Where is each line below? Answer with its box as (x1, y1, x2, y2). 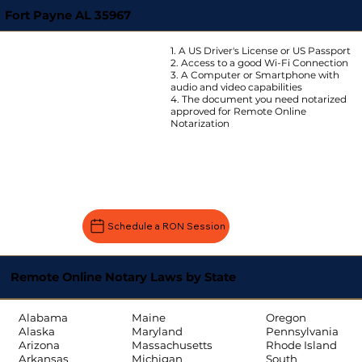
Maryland (131, 325, 183, 339)
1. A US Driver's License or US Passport (170, 44, 351, 57)
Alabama (18, 311, 68, 325)
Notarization (170, 117, 229, 130)
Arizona (18, 339, 60, 352)
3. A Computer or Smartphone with (170, 69, 339, 82)
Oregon (265, 311, 306, 325)
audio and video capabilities (170, 81, 302, 94)
